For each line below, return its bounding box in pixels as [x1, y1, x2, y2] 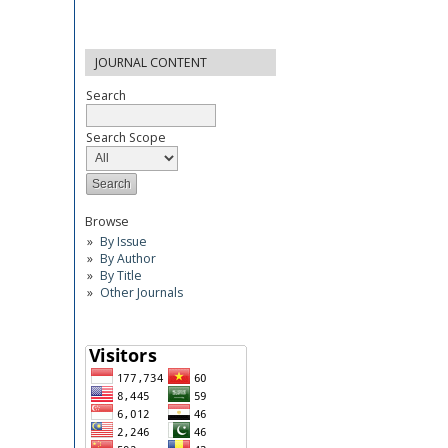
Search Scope [86, 128, 166, 146]
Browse [85, 212, 129, 230]
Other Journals [99, 283, 183, 301]
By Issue [99, 232, 147, 250]
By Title [99, 266, 142, 284]
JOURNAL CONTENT [95, 53, 207, 71]
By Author [99, 249, 156, 267]
